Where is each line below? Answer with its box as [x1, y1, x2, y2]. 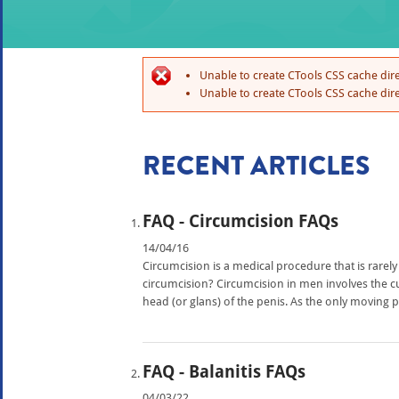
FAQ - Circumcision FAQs [142, 211, 338, 231]
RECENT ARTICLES [142, 146, 370, 185]
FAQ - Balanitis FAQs [142, 361, 305, 381]
